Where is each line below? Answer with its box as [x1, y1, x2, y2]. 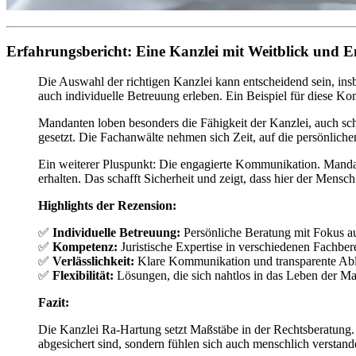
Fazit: [38, 296, 69, 310]
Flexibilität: [52, 269, 114, 283]
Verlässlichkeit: [52, 254, 134, 269]
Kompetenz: [52, 240, 118, 254]
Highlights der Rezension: [38, 199, 176, 213]
